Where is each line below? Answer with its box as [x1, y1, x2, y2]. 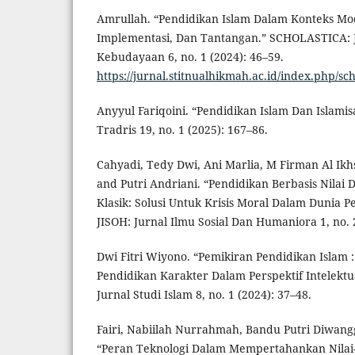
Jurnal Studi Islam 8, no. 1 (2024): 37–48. [97, 286, 311, 302]
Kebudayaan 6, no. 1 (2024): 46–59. [97, 48, 284, 64]
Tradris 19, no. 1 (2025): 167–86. [97, 121, 268, 137]
